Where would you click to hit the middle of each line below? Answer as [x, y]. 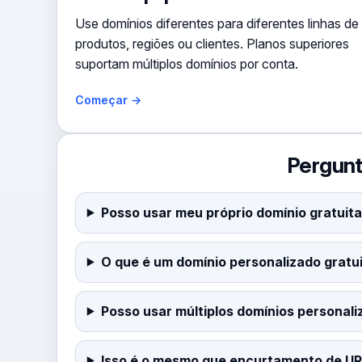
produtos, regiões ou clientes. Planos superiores [212, 44]
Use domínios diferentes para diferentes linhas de [217, 23]
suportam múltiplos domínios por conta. [186, 64]
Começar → [108, 99]
